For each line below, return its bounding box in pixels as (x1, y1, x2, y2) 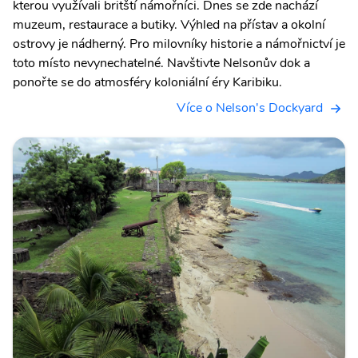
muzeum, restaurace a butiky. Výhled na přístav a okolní (13, 15, 325, 34)
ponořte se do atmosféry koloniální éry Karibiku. (13, 73, 282, 91)
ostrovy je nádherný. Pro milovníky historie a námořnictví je (13, 34, 345, 53)
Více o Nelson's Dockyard (177, 98, 323, 117)
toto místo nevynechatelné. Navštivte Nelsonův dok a (13, 54, 310, 72)
